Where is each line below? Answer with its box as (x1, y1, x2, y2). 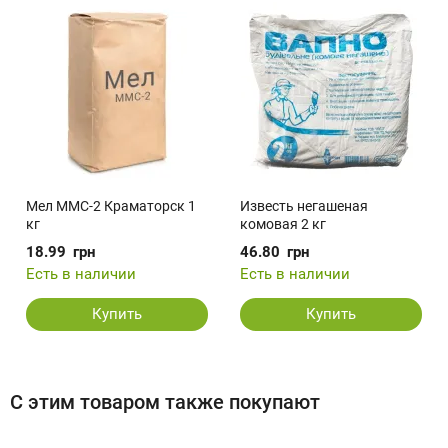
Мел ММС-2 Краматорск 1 (26, 198, 196, 214)
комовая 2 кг (240, 216, 326, 232)
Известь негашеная (240, 198, 368, 214)
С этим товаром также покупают (10, 390, 320, 414)
